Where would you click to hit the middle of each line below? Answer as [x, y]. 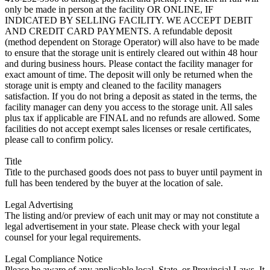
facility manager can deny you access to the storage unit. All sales [129, 107]
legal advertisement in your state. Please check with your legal [122, 226]
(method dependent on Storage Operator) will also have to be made [132, 42]
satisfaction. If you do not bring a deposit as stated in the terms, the [131, 96]
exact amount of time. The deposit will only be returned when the [129, 74]
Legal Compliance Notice [54, 259]
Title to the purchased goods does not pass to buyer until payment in [133, 172]
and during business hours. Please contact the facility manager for [129, 63]
